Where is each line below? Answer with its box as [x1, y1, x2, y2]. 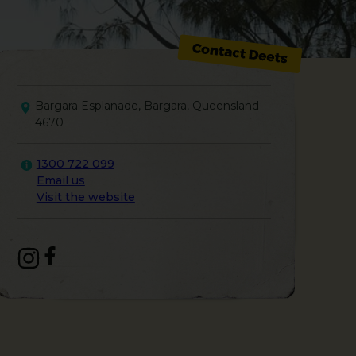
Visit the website [36, 190, 135, 204]
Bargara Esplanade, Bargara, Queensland [34, 99, 259, 113]
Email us [36, 173, 85, 188]
